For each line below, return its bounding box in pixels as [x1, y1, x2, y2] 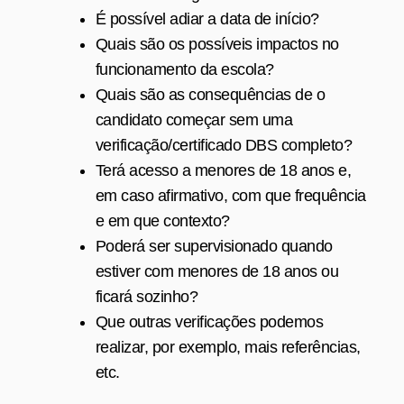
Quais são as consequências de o [95, 85, 326, 104]
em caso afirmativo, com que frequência [95, 186, 366, 205]
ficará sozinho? [95, 287, 198, 306]
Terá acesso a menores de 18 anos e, [95, 161, 352, 179]
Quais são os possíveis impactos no [95, 34, 339, 53]
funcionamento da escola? [95, 60, 274, 78]
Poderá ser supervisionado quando [95, 236, 333, 255]
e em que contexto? [95, 211, 230, 230]
